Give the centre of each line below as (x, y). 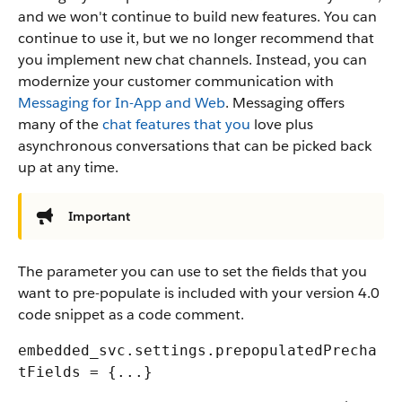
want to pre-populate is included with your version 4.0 (199, 293)
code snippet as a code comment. (131, 315)
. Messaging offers (285, 103)
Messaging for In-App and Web (122, 103)
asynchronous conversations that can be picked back (195, 146)
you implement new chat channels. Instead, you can (192, 60)
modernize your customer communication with (176, 81)
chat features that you (176, 124)
